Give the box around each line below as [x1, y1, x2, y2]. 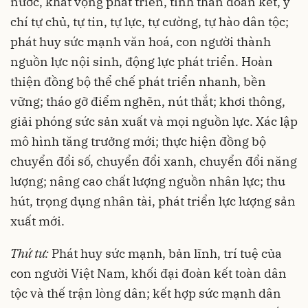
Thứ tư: [10, 245, 52, 261]
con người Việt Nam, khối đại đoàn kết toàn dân [10, 265, 287, 281]
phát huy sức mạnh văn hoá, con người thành [10, 33, 271, 49]
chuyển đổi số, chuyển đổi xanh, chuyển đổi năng [10, 153, 297, 169]
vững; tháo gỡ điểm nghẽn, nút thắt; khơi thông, [10, 93, 285, 109]
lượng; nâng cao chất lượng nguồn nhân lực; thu [10, 173, 285, 189]
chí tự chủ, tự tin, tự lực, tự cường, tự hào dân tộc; [10, 13, 289, 30]
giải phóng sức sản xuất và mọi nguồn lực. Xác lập [10, 113, 298, 129]
